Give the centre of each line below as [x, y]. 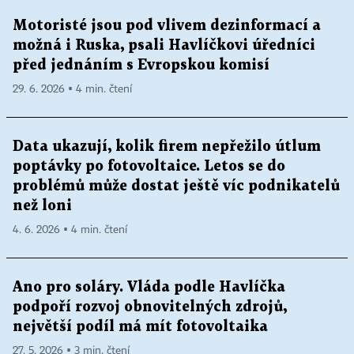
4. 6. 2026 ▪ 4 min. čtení [70, 230]
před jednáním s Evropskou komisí [141, 65]
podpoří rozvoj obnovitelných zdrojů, [150, 307]
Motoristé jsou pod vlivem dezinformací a [167, 25]
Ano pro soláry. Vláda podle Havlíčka [149, 287]
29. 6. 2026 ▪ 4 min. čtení [72, 89]
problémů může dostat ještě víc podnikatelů [176, 186]
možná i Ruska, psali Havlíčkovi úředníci [164, 45]
